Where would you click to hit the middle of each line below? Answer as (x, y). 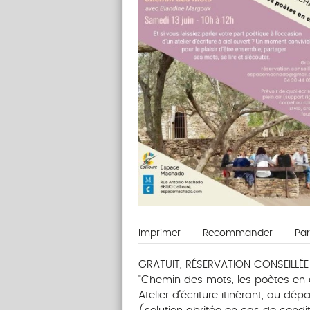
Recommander (237, 234)
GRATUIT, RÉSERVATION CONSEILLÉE (223, 265)
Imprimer (159, 234)
